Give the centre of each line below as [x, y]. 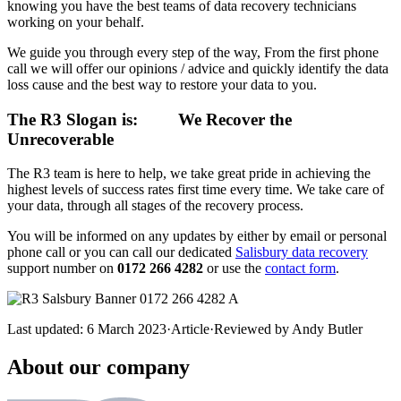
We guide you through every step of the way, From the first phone [193, 52]
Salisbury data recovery [302, 252]
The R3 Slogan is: [73, 119]
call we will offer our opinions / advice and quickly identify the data [198, 68]
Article [190, 329]
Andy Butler [327, 329]
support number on [62, 269]
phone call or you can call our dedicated [121, 252]
